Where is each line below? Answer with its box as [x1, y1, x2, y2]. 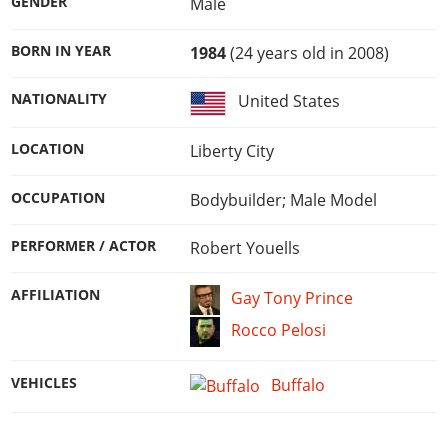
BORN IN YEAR [11, 41, 112, 60]
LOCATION [11, 140, 85, 159]
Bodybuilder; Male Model [189, 188, 377, 211]
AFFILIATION [11, 285, 101, 304]
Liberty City [189, 140, 274, 163]
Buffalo [271, 373, 326, 396]
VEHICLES [11, 373, 78, 392]
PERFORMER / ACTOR [11, 237, 157, 256]
